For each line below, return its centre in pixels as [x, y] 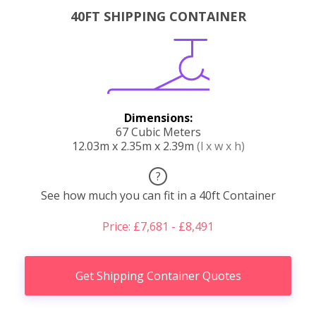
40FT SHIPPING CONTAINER [158, 16]
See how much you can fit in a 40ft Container [158, 195]
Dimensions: [158, 117]
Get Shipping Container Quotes [158, 275]
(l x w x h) [220, 146]
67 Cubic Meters [158, 132]
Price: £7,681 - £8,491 [158, 226]
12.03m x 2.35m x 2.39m [134, 146]
